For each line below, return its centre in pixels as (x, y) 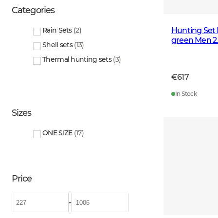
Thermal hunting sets (77, 60)
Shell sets (57, 45)
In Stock (186, 94)
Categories (33, 10)
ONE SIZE (57, 133)
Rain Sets (57, 30)
